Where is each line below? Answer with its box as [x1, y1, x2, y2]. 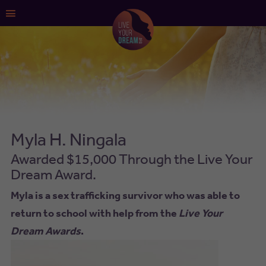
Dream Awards [10, 224, 81, 237]
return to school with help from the [10, 206, 179, 220]
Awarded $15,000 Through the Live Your [10, 150, 253, 167]
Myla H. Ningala [10, 128, 126, 150]
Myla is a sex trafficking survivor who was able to [10, 188, 240, 202]
